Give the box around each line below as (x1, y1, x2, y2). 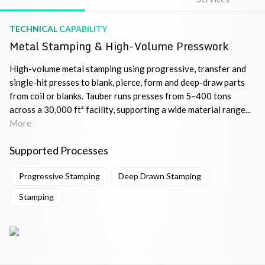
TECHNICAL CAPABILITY (9, 24, 107, 34)
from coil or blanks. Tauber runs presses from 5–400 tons (9, 91, 231, 102)
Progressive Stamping (18, 171, 100, 182)
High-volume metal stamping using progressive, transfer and (9, 63, 246, 75)
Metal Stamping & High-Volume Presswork (9, 37, 228, 56)
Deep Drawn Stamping (118, 171, 202, 182)
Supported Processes (9, 144, 108, 157)
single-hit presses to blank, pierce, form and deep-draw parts (9, 77, 245, 88)
